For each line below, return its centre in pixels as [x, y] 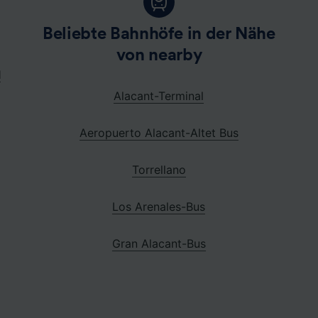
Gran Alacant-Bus [159, 243]
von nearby [159, 55]
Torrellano [159, 169]
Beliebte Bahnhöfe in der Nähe [159, 34]
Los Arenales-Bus [159, 206]
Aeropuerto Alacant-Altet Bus [159, 132]
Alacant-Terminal [159, 95]
